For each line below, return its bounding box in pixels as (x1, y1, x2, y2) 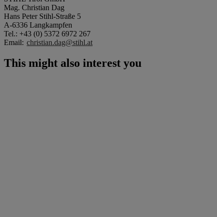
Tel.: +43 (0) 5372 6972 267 (4, 29, 91, 38)
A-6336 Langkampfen (4, 20, 72, 29)
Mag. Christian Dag (4, 3, 64, 12)
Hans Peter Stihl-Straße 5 (4, 12, 81, 20)
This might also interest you (4, 56, 141, 69)
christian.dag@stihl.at (27, 38, 93, 46)
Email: (4, 38, 26, 46)
